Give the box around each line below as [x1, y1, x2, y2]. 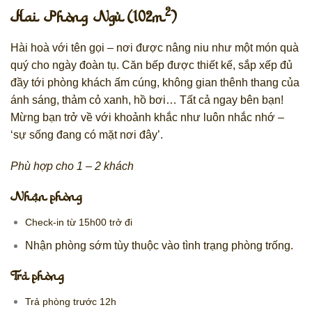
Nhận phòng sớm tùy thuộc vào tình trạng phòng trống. [24, 240, 293, 252]
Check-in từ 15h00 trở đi [24, 216, 132, 228]
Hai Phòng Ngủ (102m [10, 10, 165, 27]
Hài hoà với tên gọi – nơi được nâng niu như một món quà [10, 41, 299, 54]
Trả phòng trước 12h [24, 295, 116, 307]
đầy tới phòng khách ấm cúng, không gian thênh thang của [10, 76, 299, 88]
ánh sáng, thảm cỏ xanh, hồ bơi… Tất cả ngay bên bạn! [10, 93, 283, 106]
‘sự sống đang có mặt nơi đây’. [10, 128, 163, 141]
